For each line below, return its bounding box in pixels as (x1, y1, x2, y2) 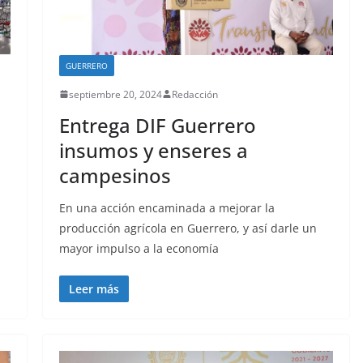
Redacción (171, 87, 218, 101)
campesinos (58, 161, 171, 189)
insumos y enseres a (58, 136, 248, 164)
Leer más (68, 280, 119, 297)
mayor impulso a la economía (58, 240, 219, 256)
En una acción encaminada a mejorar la (58, 199, 275, 216)
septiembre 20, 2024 (68, 87, 162, 101)
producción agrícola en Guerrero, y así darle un (58, 220, 317, 236)
